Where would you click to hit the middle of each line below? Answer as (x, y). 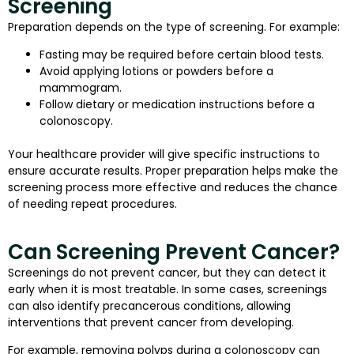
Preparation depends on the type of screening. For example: (174, 26)
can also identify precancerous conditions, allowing (149, 305)
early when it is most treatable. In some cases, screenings (168, 289)
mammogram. (81, 88)
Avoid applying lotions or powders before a (156, 72)
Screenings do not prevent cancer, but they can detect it (167, 272)
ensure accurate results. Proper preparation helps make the (173, 171)
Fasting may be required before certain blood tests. (182, 55)
